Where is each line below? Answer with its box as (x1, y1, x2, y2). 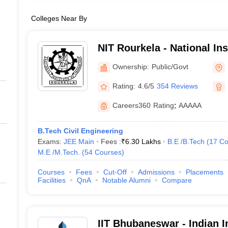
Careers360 (112, 101, 151, 109)
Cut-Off (103, 168, 127, 176)
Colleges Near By (31, 14, 87, 22)
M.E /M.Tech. (37, 148, 80, 156)
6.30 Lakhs (125, 137, 161, 146)
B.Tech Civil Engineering (37, 127, 123, 135)
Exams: (37, 137, 64, 146)
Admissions (137, 168, 175, 176)
